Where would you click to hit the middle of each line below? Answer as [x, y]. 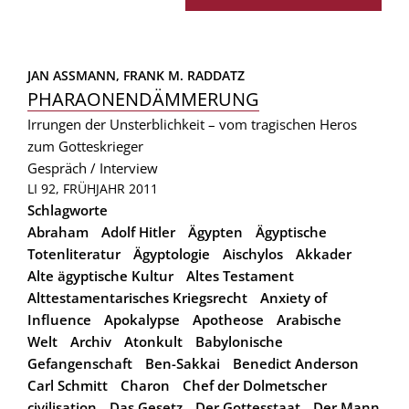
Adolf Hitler [138, 231]
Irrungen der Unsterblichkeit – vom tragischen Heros [192, 124]
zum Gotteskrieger [85, 146]
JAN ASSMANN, [75, 75]
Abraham [58, 231]
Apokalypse [142, 319]
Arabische [309, 319]
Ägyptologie [172, 253]
